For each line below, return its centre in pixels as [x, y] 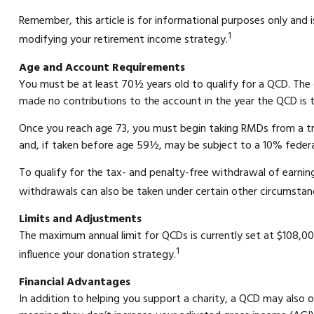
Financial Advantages [74, 283]
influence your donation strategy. [97, 255]
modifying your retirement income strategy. [123, 40]
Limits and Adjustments [80, 220]
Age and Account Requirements [102, 68]
